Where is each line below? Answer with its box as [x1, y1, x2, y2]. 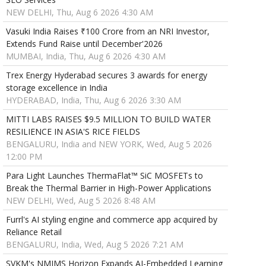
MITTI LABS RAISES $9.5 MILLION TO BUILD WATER [5, 113, 211, 125]
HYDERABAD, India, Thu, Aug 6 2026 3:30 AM [5, 94, 181, 106]
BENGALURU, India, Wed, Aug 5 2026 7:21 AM [5, 239, 183, 251]
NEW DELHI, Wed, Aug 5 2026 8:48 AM [5, 195, 156, 207]
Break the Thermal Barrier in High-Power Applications [5, 182, 211, 194]
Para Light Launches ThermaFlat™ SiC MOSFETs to [5, 170, 203, 182]
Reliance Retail [5, 226, 62, 238]
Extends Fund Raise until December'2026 [5, 38, 163, 50]
